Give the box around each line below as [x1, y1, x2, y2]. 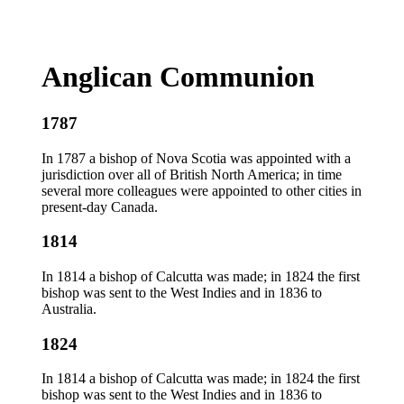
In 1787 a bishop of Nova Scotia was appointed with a [41, 150, 351, 166]
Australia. [41, 301, 96, 317]
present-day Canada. [41, 198, 158, 215]
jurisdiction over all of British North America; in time [41, 166, 342, 182]
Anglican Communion [41, 60, 315, 94]
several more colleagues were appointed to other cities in [41, 182, 362, 198]
